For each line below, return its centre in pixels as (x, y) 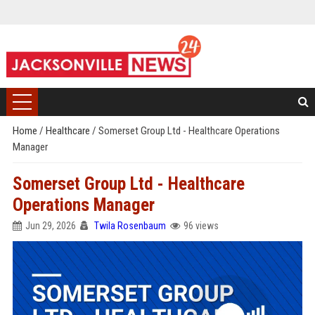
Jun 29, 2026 (50, 226)
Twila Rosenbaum (130, 226)
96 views (201, 226)
